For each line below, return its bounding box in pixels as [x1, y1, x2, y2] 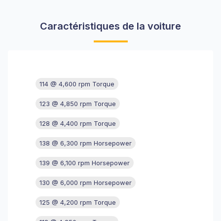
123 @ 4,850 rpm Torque [39, 100, 116, 108]
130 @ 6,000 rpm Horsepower [39, 179, 132, 186]
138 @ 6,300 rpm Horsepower [39, 139, 132, 147]
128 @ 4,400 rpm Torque [39, 119, 116, 127]
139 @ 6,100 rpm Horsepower [39, 159, 130, 167]
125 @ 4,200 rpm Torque [39, 198, 116, 206]
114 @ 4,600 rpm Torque [39, 80, 114, 88]
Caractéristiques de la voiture [40, 20, 181, 32]
